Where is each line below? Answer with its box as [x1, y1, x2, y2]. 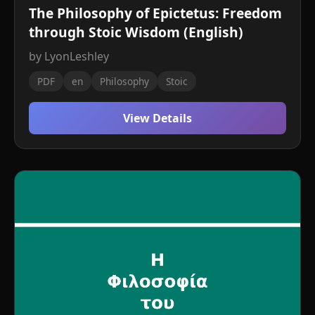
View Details [123, 110, 192, 126]
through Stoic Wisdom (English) [29, 22, 243, 41]
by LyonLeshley [29, 49, 109, 64]
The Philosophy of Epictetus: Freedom [29, 4, 282, 22]
